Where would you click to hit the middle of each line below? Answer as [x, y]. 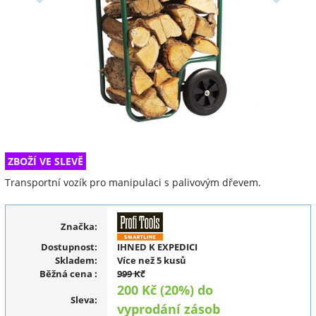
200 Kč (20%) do [165, 290]
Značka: [79, 226]
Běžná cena [67, 274]
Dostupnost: [69, 247]
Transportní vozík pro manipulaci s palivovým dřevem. [133, 183]
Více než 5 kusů [151, 261]
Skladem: [76, 261]
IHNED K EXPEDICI [157, 247]
